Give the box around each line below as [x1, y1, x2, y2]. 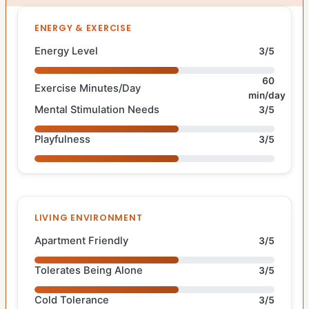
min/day [248, 90, 286, 101]
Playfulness [34, 133, 90, 146]
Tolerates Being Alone [34, 264, 143, 277]
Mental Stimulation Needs [34, 103, 159, 117]
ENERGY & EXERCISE [34, 22, 132, 34]
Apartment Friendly [34, 235, 128, 248]
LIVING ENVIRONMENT [34, 212, 143, 224]
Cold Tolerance [34, 294, 109, 307]
